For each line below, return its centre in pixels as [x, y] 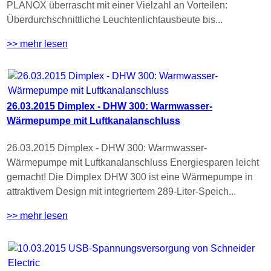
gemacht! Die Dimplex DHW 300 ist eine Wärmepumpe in [130, 177]
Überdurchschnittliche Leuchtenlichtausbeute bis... [115, 19]
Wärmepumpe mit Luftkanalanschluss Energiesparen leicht [133, 163]
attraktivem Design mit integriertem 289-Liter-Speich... [121, 192]
